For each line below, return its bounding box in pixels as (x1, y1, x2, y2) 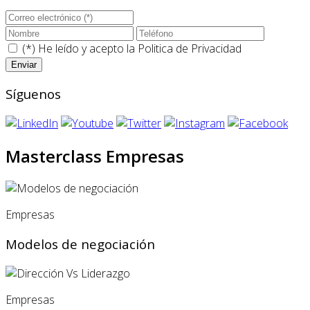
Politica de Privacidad (138, 41, 241, 57)
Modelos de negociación (6, 235, 155, 253)
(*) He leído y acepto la (19, 41, 138, 57)
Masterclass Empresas (6, 144, 184, 167)
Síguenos (6, 84, 61, 102)
